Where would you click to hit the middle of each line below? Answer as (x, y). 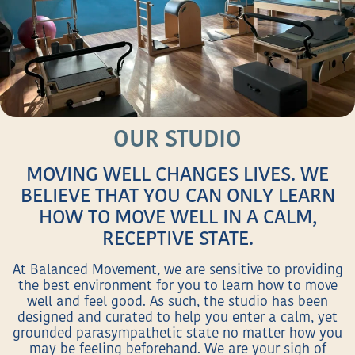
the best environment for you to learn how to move (177, 286)
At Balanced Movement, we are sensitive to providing (177, 270)
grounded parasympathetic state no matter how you (177, 334)
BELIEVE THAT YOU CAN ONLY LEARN (177, 198)
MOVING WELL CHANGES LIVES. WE (177, 176)
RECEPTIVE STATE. (177, 240)
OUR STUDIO (177, 141)
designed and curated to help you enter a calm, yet (177, 318)
